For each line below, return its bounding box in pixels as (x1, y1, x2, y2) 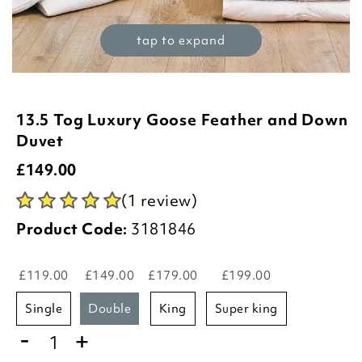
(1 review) (121, 190, 197, 211)
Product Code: (16, 218, 128, 239)
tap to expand (137, 32, 225, 48)
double (98, 301, 131, 317)
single (32, 301, 62, 317)
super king (222, 301, 278, 317)
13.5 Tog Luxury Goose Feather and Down (16, 109, 348, 130)
